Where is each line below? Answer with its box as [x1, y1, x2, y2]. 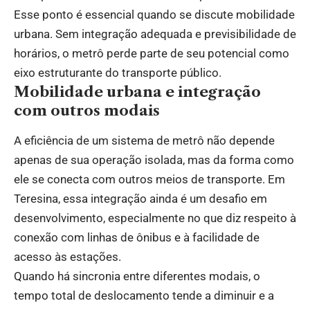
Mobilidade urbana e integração [14, 83, 261, 101]
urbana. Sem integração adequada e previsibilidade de [14, 27, 296, 42]
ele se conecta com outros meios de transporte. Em [14, 172, 285, 186]
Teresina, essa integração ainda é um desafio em [14, 191, 267, 206]
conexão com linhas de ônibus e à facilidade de [14, 230, 259, 244]
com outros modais [14, 102, 160, 120]
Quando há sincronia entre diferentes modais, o [14, 268, 260, 283]
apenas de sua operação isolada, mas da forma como [14, 152, 294, 167]
